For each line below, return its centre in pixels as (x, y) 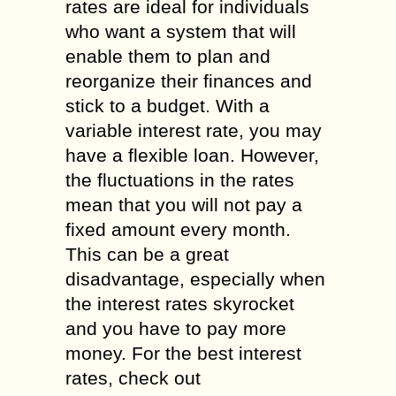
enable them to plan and (168, 56)
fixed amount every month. (178, 229)
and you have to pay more (176, 328)
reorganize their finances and (189, 81)
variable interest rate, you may (194, 130)
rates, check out (133, 378)
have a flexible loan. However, (192, 155)
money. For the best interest (183, 353)
